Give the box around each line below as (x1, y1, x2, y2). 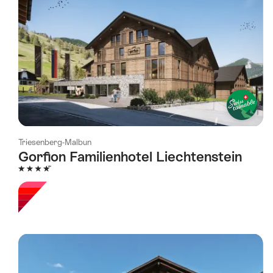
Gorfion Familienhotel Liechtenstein (18, 149, 242, 165)
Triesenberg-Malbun (18, 138, 91, 147)
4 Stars (18, 165, 46, 174)
